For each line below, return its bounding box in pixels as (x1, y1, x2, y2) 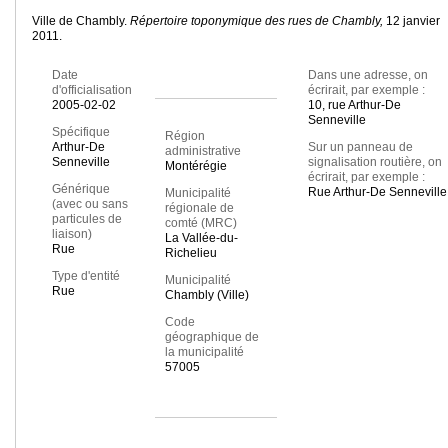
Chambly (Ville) (164, 288, 249, 303)
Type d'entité (52, 269, 120, 284)
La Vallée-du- (164, 231, 238, 246)
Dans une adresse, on (307, 68, 428, 83)
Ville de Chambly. (32, 14, 130, 29)
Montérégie (164, 159, 227, 174)
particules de (52, 212, 122, 227)
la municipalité (164, 345, 244, 360)
